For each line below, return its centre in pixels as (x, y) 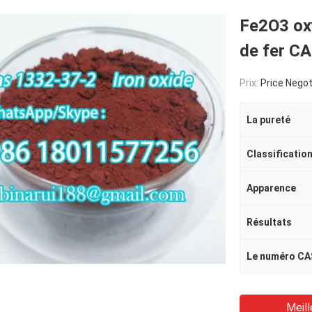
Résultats (269, 222)
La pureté (268, 120)
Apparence (271, 188)
